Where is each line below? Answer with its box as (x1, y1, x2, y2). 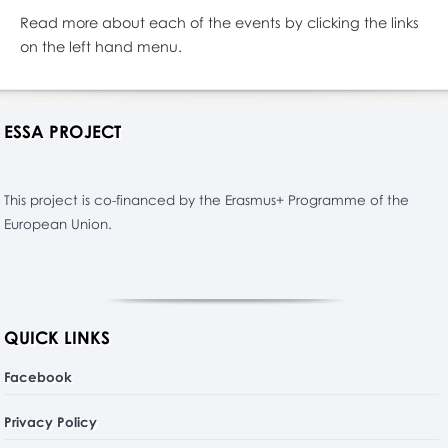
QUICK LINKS (4, 327, 111, 348)
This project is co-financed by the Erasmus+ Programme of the (4, 191, 410, 208)
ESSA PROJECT (4, 121, 122, 142)
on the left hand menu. (19, 38, 182, 55)
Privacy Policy (4, 413, 98, 430)
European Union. (4, 215, 113, 232)
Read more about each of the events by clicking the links (19, 14, 419, 31)
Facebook (4, 368, 73, 385)
